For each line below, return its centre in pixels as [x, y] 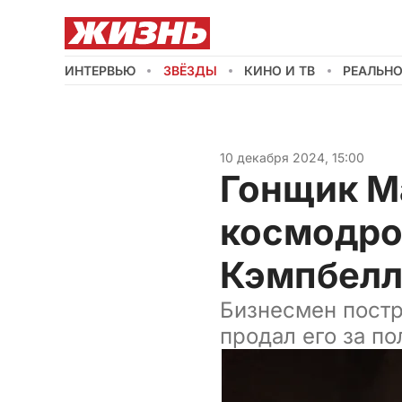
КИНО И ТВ [280, 70]
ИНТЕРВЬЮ [100, 70]
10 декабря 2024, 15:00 [292, 157]
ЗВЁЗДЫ [190, 70]
